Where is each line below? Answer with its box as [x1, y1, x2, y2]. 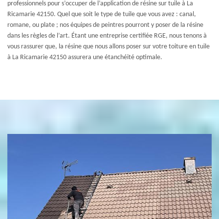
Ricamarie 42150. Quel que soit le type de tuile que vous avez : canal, [7, 11, 196, 18]
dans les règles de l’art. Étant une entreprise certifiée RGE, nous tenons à [7, 32, 207, 40]
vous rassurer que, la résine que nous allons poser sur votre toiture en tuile [7, 43, 210, 50]
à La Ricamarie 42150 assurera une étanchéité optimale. [7, 54, 162, 61]
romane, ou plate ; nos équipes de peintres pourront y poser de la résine [7, 22, 203, 29]
